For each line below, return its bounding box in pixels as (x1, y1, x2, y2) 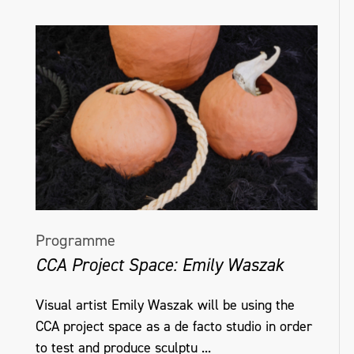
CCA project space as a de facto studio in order (36, 317, 312, 337)
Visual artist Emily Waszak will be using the (36, 296, 295, 315)
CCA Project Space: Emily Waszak (36, 252, 284, 277)
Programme (36, 229, 115, 251)
